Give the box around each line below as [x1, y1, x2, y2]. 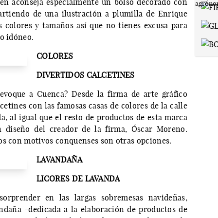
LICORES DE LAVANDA [36, 174, 120, 184]
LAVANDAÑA [36, 155, 82, 165]
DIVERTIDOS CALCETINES [36, 70, 135, 80]
